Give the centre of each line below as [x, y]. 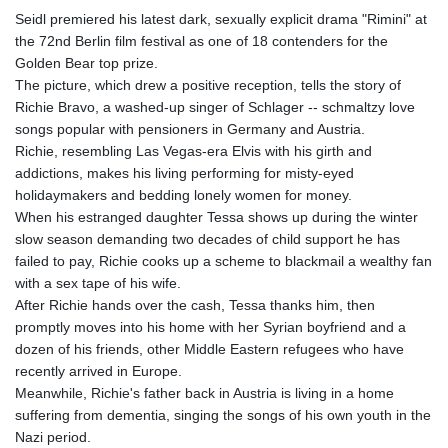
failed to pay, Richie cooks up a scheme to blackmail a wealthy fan [223, 260]
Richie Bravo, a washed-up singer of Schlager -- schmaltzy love [215, 106]
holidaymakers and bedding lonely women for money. [183, 194]
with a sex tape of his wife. [98, 282]
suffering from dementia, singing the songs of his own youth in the [223, 414]
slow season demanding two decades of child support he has [207, 238]
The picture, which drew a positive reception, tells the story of [208, 84]
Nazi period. [53, 436]
